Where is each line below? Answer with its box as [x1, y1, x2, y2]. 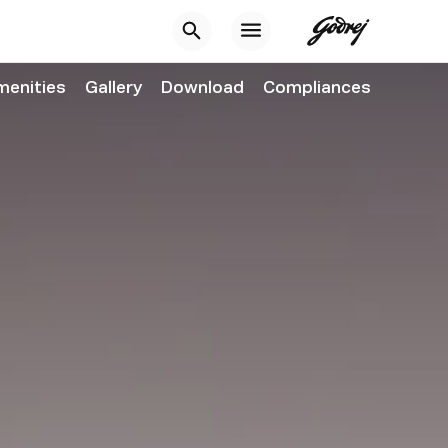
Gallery [84, 78, 142, 96]
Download [161, 78, 245, 96]
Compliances [263, 78, 372, 96]
